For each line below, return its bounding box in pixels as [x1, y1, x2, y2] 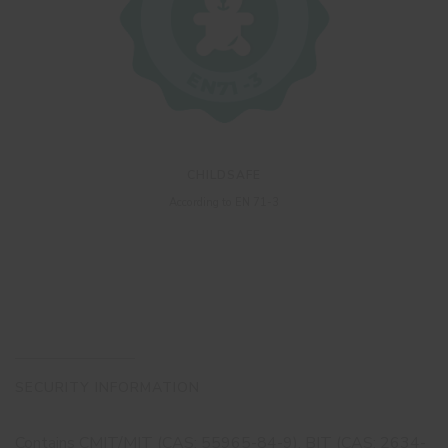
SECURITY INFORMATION [15, 377, 200, 397]
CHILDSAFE [187, 166, 261, 183]
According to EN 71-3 [169, 194, 279, 210]
